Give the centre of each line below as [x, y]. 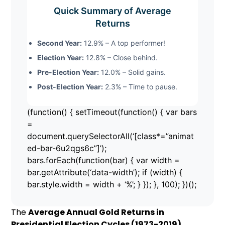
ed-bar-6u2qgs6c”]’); [67, 148]
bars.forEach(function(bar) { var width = [104, 160]
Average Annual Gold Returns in [96, 212]
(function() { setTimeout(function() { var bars [112, 112]
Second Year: [60, 43]
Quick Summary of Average [113, 11]
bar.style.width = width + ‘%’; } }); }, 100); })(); [112, 184]
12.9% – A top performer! [124, 43]
